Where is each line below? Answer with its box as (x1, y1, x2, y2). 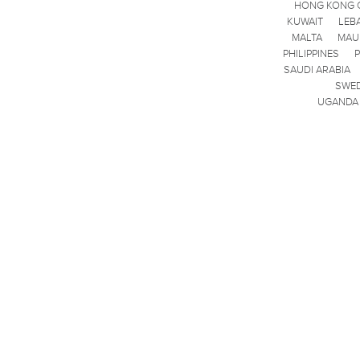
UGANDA (317, 96, 358, 108)
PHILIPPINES (282, 47, 339, 60)
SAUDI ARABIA (284, 63, 350, 76)
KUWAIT (287, 15, 323, 28)
